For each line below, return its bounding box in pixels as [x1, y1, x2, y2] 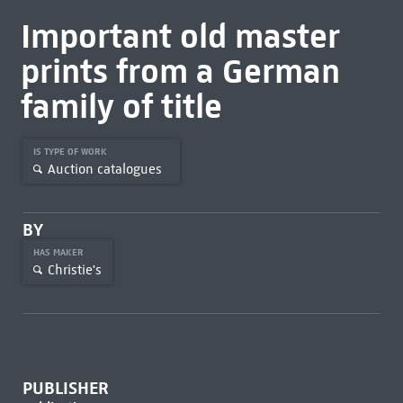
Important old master [20, 15, 340, 57]
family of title [20, 85, 222, 127]
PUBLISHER [22, 378, 109, 399]
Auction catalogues [47, 160, 162, 177]
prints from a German [20, 50, 340, 92]
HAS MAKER [32, 246, 86, 258]
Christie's [47, 261, 102, 278]
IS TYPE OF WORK [32, 146, 110, 157]
